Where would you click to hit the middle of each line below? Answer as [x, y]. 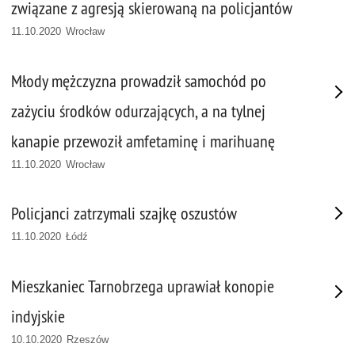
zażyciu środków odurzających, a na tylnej [138, 111]
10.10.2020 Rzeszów [60, 339]
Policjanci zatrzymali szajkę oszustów [124, 214]
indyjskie [38, 316]
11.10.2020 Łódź [50, 237]
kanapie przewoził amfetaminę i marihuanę [143, 141]
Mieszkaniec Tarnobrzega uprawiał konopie [143, 286]
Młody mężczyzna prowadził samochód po [139, 81]
